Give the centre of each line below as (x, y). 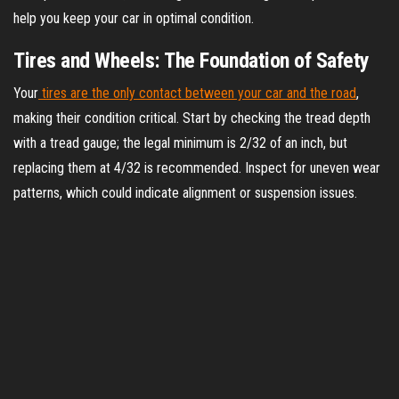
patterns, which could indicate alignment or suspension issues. (185, 192)
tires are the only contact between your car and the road (197, 93)
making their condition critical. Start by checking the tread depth (192, 118)
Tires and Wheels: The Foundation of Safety (191, 60)
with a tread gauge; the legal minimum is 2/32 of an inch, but (180, 142)
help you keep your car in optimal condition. (134, 18)
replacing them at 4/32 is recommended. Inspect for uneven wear (197, 167)
